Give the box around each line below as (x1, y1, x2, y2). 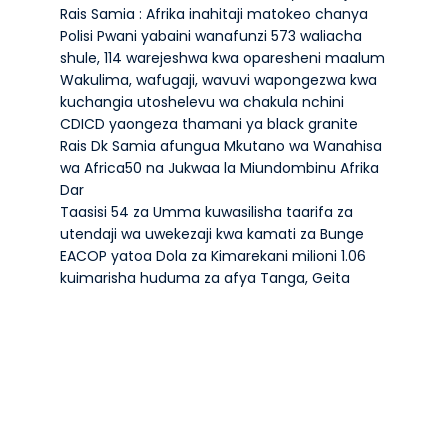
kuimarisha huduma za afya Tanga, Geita (59, 268, 350, 288)
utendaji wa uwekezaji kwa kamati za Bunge (59, 224, 364, 244)
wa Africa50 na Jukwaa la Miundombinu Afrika (59, 158, 379, 178)
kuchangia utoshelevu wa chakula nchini (59, 92, 344, 112)
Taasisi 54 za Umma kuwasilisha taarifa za (59, 202, 353, 222)
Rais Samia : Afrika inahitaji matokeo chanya (59, 4, 368, 24)
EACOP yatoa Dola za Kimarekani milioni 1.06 (59, 246, 366, 266)
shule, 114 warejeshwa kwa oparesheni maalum (59, 48, 385, 68)
